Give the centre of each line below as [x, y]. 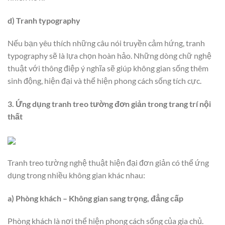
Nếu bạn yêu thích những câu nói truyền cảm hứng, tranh [106, 43]
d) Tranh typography [44, 20]
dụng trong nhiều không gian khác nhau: [76, 175]
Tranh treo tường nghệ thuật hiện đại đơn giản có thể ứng [108, 162]
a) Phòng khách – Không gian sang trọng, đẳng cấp [95, 198]
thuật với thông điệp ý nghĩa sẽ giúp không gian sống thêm [108, 68]
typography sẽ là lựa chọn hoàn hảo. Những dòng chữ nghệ [109, 56]
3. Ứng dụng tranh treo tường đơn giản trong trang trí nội [109, 104]
